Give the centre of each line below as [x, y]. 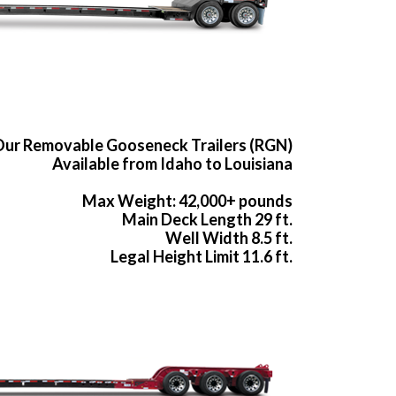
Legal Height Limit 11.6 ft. [202, 257]
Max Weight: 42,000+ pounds [187, 201]
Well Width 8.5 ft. [229, 238]
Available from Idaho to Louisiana [172, 164]
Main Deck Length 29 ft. [207, 220]
